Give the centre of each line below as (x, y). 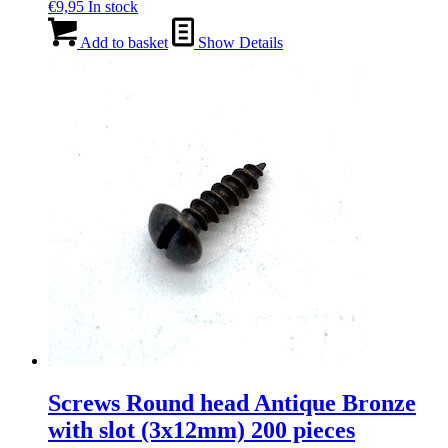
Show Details (238, 43)
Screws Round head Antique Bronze (232, 403)
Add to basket (122, 43)
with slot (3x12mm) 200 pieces (201, 430)
